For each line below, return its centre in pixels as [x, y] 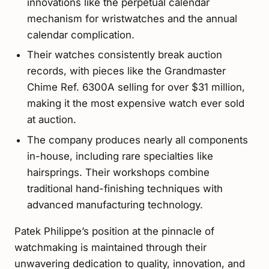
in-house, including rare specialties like [120, 156]
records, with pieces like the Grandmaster [126, 71]
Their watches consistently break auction [124, 55]
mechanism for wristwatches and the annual [132, 19]
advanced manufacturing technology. [115, 204]
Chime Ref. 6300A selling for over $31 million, [136, 87]
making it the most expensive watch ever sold [135, 104]
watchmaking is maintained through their [110, 248]
